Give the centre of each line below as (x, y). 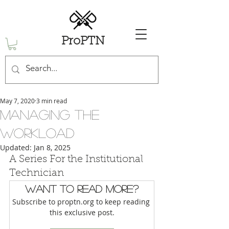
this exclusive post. (82, 212)
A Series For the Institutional (77, 159)
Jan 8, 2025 (52, 147)
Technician (37, 173)
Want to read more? (82, 188)
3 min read (52, 100)
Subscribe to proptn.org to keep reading (82, 201)
